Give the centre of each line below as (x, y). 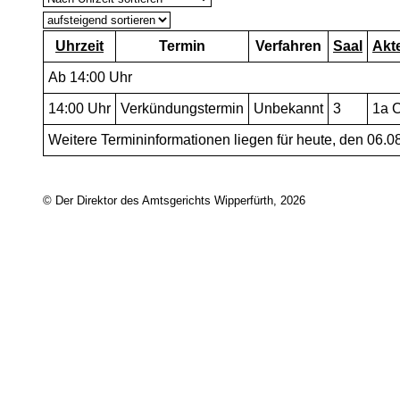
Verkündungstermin (182, 108)
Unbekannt (288, 108)
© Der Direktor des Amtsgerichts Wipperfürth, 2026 (174, 201)
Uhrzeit (79, 46)
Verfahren (288, 46)
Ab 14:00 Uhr (90, 77)
